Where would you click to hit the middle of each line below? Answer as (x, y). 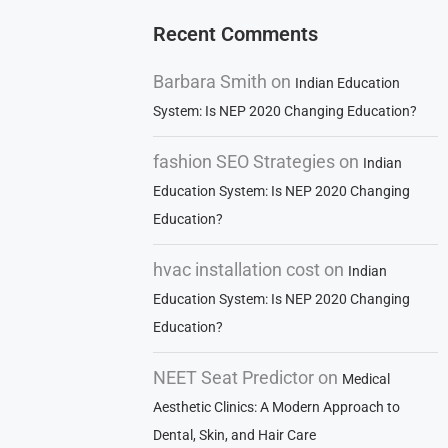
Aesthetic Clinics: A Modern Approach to (277, 407)
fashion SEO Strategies (244, 161)
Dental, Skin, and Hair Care (235, 435)
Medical (366, 379)
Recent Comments (236, 34)
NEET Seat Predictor (234, 377)
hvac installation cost (237, 269)
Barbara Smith (210, 81)
